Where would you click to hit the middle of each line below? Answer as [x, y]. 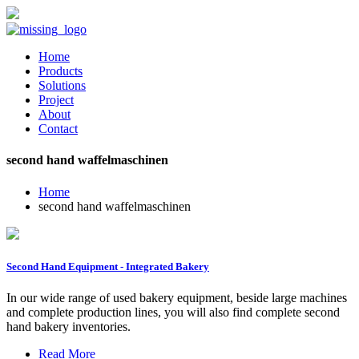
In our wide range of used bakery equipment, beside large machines [177, 297]
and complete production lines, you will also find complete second [173, 312]
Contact [58, 129]
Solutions [62, 85]
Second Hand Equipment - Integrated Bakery [108, 266]
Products [61, 71]
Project [56, 100]
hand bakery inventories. [69, 326]
